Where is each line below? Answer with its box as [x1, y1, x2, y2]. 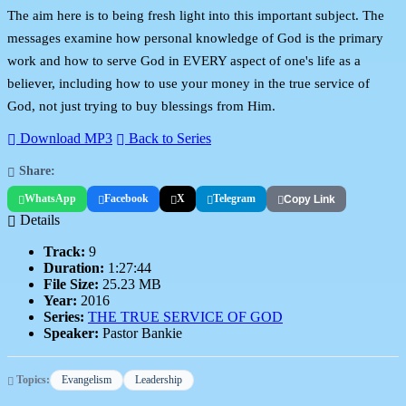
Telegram [213, 192, 256, 206]
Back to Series [125, 130, 211, 147]
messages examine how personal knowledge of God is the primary [7, 30, 383, 45]
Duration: [43, 260, 104, 276]
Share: [15, 163, 55, 179]
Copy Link [284, 192, 335, 206]
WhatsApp [24, 192, 76, 206]
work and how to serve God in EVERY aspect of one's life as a [7, 53, 361, 68]
